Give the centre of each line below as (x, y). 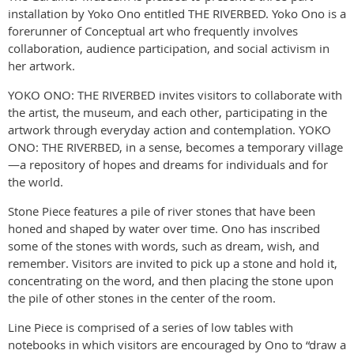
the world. (36, 182)
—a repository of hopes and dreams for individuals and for (168, 165)
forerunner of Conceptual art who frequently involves (153, 31)
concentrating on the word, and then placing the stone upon (171, 281)
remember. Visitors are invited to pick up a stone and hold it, (173, 264)
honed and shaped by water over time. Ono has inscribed (164, 229)
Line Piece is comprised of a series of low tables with (151, 328)
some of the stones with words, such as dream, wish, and (164, 246)
